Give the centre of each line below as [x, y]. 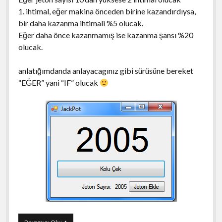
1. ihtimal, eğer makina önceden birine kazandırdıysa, [107, 11]
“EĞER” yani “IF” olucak [59, 82]
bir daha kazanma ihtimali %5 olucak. [81, 23]
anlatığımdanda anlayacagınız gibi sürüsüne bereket [106, 70]
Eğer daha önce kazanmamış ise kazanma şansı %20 [106, 35]
